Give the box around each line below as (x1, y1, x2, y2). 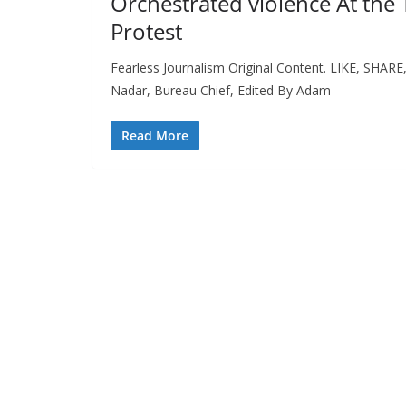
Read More (121, 127, 188, 145)
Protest (111, 16, 182, 47)
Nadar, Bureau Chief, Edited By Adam (111, 82, 331, 100)
